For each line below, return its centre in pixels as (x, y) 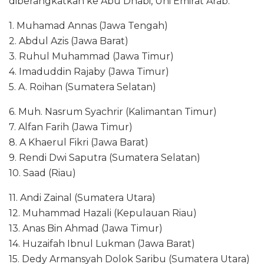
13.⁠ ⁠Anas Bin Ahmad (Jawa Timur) (86, 228)
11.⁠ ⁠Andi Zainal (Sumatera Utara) (82, 197)
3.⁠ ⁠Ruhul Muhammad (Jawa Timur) (91, 56)
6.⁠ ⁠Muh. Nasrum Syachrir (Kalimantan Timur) (113, 111)
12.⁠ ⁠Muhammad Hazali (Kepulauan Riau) (103, 213)
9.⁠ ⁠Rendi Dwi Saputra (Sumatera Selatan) (105, 157)
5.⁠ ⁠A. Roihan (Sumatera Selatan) (82, 87)
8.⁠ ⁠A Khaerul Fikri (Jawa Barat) (79, 142)
